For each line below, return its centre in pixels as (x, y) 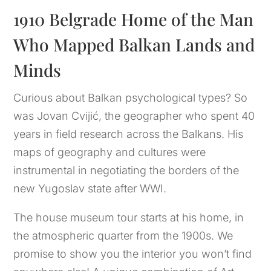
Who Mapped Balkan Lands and (134, 44)
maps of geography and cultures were (110, 152)
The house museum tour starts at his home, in (129, 217)
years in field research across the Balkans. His (129, 134)
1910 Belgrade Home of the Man (134, 19)
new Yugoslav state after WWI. (90, 188)
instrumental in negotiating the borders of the (126, 170)
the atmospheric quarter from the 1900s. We (123, 235)
